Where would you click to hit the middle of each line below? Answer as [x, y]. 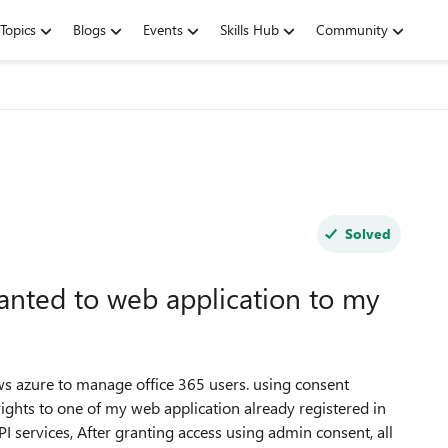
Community [352, 29]
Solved [367, 233]
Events [163, 29]
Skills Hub [249, 29]
